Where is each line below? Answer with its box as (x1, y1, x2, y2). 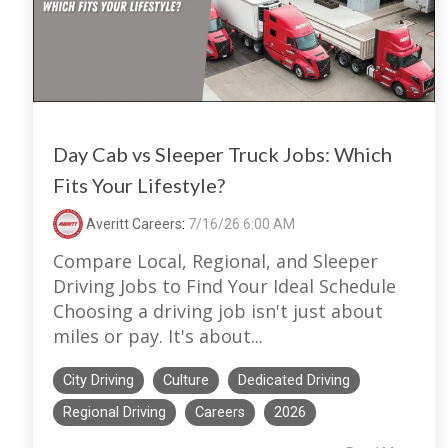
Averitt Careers (83, 216, 182, 233)
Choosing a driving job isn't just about (53, 299, 383, 324)
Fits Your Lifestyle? (53, 173, 225, 198)
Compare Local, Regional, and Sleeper (53, 249, 378, 274)
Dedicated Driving (238, 372, 350, 390)
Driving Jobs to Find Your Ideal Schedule (53, 274, 396, 299)
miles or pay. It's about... (53, 324, 263, 349)
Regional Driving (63, 404, 166, 422)
